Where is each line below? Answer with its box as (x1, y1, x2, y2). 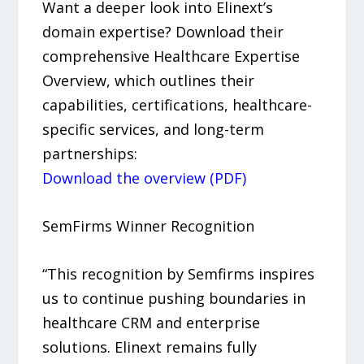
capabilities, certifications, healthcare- (42, 95, 313, 115)
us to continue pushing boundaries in (42, 288, 306, 308)
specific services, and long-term (42, 119, 265, 140)
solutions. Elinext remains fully (42, 336, 258, 357)
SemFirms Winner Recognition (42, 215, 255, 236)
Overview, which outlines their (42, 71, 255, 91)
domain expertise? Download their (42, 22, 284, 42)
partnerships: (42, 144, 138, 164)
